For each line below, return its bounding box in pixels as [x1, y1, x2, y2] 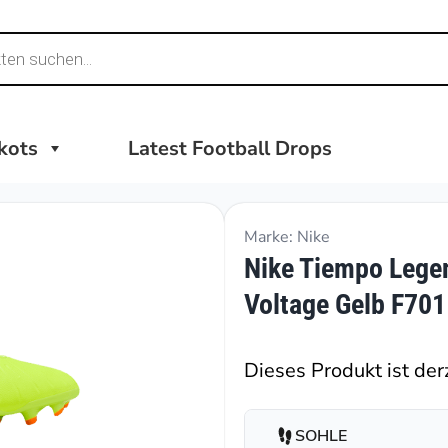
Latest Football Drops [127, 135, 332, 162]
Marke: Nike [244, 226, 330, 248]
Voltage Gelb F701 [244, 288, 446, 321]
